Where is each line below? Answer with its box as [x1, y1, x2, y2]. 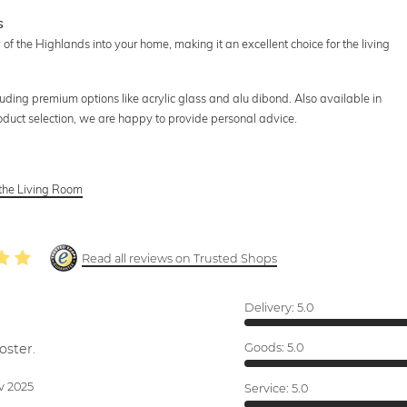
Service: [243, 381, 292, 395]
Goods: [243, 341, 287, 355]
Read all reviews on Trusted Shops [82, 251, 278, 265]
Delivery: [243, 300, 297, 314]
